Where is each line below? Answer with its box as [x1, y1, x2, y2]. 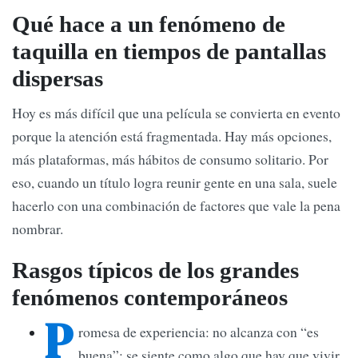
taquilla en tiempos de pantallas [12, 38, 326, 64]
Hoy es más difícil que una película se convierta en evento [12, 102, 340, 122]
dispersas [12, 65, 103, 91]
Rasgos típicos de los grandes [12, 257, 299, 284]
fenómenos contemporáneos [12, 284, 288, 311]
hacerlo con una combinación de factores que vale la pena [12, 195, 340, 215]
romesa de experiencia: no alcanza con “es [78, 321, 319, 341]
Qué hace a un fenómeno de [12, 10, 285, 37]
